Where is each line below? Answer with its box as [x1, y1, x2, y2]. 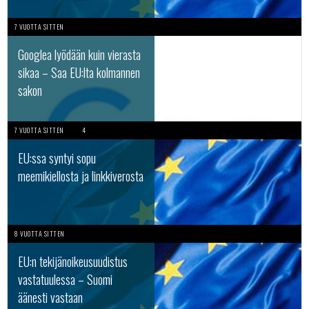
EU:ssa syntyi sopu [18, 149, 96, 167]
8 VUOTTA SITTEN [14, 228, 65, 239]
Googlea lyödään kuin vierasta [18, 46, 141, 63]
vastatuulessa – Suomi [18, 270, 112, 288]
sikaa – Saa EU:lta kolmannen [18, 63, 140, 81]
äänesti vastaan [18, 288, 83, 306]
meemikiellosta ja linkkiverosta [18, 167, 143, 185]
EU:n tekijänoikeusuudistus [18, 252, 128, 270]
